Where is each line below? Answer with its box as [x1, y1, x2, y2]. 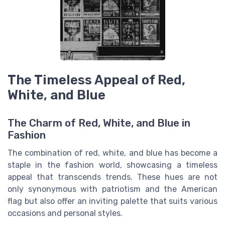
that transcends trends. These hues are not [32, 172, 217, 182]
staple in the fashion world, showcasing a [8, 160, 186, 170]
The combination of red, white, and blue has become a [8, 148, 217, 158]
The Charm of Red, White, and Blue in [8, 117, 190, 130]
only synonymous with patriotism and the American [8, 184, 217, 194]
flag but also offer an [8, 196, 89, 206]
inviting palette [89, 196, 148, 206]
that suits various [148, 196, 218, 206]
